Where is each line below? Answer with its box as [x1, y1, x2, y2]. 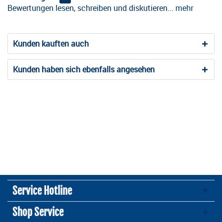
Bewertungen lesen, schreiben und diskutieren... [7, 2, 173, 13]
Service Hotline [12, 184, 72, 197]
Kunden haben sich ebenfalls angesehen [13, 64, 155, 75]
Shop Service [12, 206, 63, 219]
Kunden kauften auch [13, 38, 89, 49]
